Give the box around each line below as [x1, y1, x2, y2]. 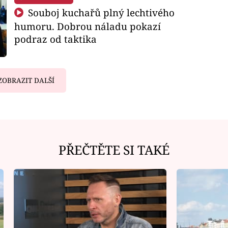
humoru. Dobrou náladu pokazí [14, 19, 161, 33]
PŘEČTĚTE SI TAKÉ [59, 141, 169, 158]
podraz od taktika [14, 32, 97, 45]
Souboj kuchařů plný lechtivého [25, 6, 175, 19]
